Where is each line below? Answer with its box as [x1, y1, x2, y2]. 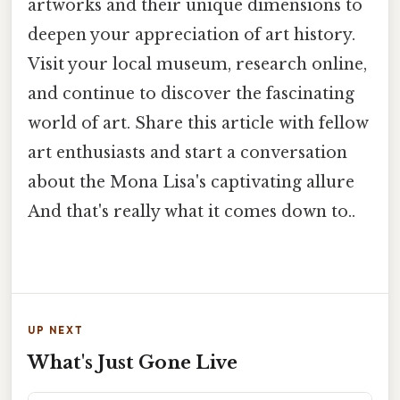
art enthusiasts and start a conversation [28, 142, 347, 162]
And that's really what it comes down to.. [28, 201, 355, 221]
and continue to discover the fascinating [28, 83, 354, 104]
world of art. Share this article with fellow [28, 112, 369, 133]
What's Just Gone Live [28, 352, 237, 374]
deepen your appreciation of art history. [28, 24, 355, 45]
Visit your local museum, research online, [28, 54, 367, 74]
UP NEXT [28, 324, 84, 337]
